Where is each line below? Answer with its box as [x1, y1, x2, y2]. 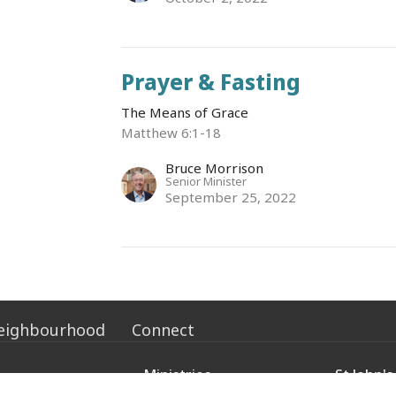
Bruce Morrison [165, 159, 264, 177]
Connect [132, 319, 194, 340]
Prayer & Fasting [121, 67, 301, 96]
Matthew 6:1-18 [121, 124, 222, 141]
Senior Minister [165, 173, 247, 189]
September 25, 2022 [165, 188, 297, 206]
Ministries [142, 365, 211, 385]
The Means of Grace [121, 103, 249, 121]
